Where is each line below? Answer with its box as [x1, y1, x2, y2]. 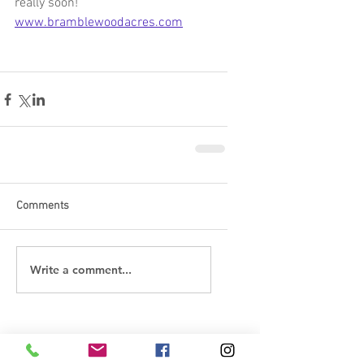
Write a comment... [30, 262, 132, 277]
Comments [16, 199, 69, 214]
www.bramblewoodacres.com [15, 15, 183, 32]
